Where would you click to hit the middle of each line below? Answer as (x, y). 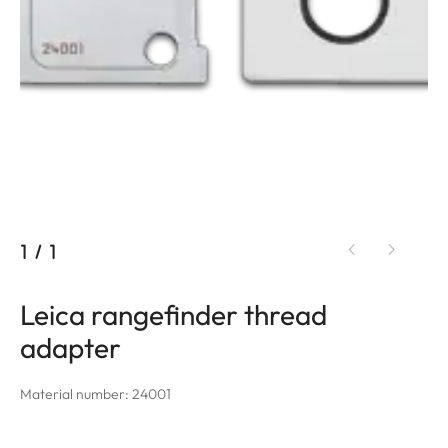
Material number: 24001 (95, 393)
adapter (70, 347)
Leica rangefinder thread (173, 314)
